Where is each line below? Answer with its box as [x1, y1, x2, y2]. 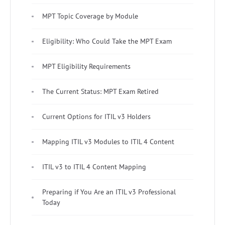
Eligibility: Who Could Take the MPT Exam [42, 37, 172, 46]
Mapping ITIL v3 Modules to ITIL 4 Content [42, 137, 174, 147]
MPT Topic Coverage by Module [42, 12, 138, 21]
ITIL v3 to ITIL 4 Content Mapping [42, 162, 146, 172]
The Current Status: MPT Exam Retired [42, 87, 159, 96]
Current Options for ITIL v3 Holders [42, 112, 151, 122]
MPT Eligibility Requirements [42, 62, 131, 71]
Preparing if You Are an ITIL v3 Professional [42, 187, 176, 197]
